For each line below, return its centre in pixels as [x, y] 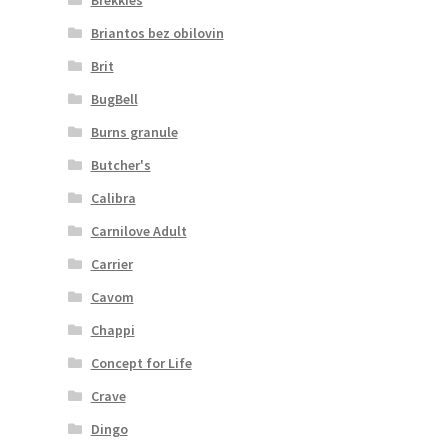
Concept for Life [141, 362]
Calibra [113, 197]
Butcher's [120, 164]
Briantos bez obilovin [157, 32]
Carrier [111, 263]
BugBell [114, 98]
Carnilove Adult [138, 230]
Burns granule [134, 131]
